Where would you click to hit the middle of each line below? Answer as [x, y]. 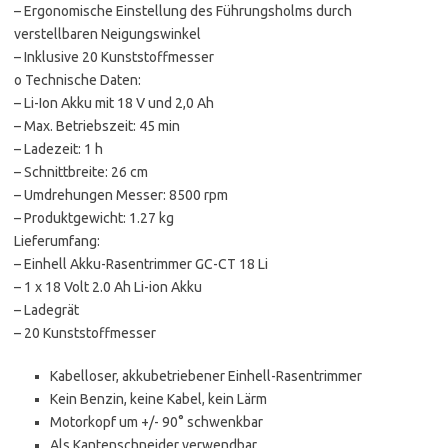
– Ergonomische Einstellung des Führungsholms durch [183, 11]
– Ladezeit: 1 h [58, 149]
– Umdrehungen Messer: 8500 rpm [121, 195]
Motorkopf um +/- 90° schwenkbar [156, 422]
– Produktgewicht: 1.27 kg [94, 218]
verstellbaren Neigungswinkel [107, 34]
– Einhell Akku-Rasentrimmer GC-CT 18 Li [141, 264]
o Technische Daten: [77, 80]
